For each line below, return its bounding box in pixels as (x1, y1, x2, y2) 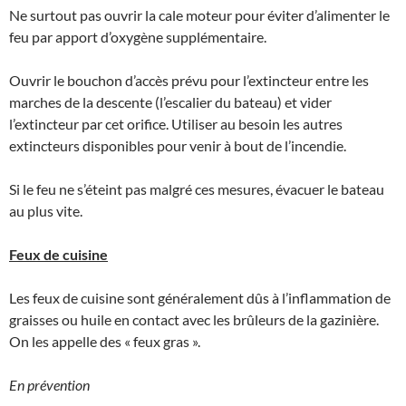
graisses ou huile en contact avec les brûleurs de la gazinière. (9, 310, 379, 328)
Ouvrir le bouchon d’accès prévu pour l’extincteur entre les (9, 71, 369, 89)
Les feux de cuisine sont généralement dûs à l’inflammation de (9, 288, 391, 306)
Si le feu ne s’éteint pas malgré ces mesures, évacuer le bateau (9, 179, 384, 198)
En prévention (9, 375, 90, 393)
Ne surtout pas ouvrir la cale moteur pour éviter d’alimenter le (9, 5, 390, 24)
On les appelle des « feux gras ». (9, 332, 200, 350)
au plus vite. (9, 201, 82, 219)
